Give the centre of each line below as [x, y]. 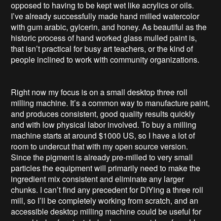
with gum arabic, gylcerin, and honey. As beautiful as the [109, 27]
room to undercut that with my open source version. [100, 146]
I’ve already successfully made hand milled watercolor [105, 16]
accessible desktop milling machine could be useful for [106, 211]
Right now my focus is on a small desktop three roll [99, 92]
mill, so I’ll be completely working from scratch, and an [105, 200]
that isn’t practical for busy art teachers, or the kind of [102, 48]
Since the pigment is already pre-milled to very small [102, 157]
